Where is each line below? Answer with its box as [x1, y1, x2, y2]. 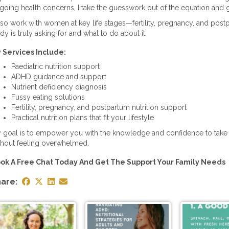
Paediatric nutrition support [11, 62, 100, 71]
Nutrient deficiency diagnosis [11, 82, 107, 91]
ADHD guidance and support [11, 72, 106, 81]
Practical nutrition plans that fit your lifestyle [11, 113, 154, 122]
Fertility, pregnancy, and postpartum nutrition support [11, 103, 187, 111]
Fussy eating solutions [11, 93, 85, 101]
